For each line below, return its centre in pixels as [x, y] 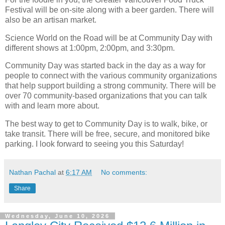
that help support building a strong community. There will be [110, 86]
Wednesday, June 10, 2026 [58, 216]
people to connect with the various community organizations [111, 76]
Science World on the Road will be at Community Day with [109, 38]
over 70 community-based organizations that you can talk [106, 96]
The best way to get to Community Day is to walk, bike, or [106, 124]
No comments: [124, 173]
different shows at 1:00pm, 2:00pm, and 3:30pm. [90, 48]
